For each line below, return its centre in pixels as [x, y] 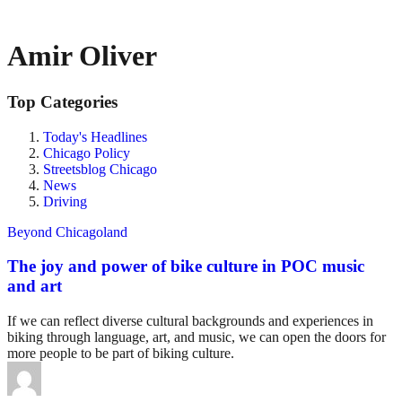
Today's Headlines [95, 136]
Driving [65, 201]
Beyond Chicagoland [67, 232]
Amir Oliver [82, 56]
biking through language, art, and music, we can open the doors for [197, 337]
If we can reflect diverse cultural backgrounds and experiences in [190, 321]
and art [35, 286]
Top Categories [62, 101]
